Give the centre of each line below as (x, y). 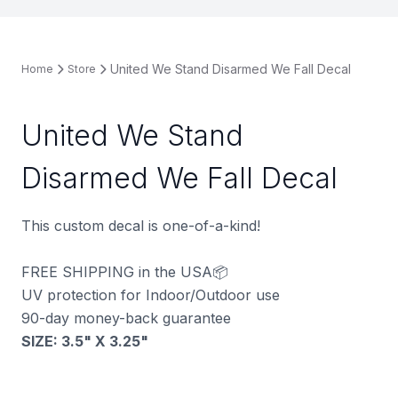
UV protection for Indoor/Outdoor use (151, 295)
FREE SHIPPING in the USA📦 (125, 271)
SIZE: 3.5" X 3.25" (85, 341)
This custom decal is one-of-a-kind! (141, 225)
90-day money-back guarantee (126, 318)
